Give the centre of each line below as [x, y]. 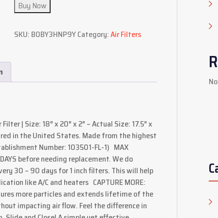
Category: [94, 34]
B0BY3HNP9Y [53, 34]
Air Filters [126, 34]
